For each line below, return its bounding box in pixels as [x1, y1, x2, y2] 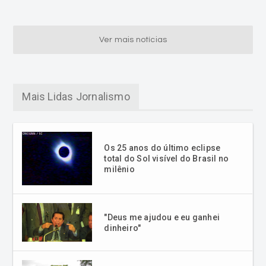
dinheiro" [104, 223, 141, 233]
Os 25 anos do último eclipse [104, 142, 221, 153]
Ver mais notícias [99, 35, 167, 44]
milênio [104, 164, 135, 174]
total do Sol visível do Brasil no [104, 153, 229, 163]
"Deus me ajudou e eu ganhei [104, 212, 220, 222]
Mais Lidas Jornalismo [22, 90, 130, 103]
